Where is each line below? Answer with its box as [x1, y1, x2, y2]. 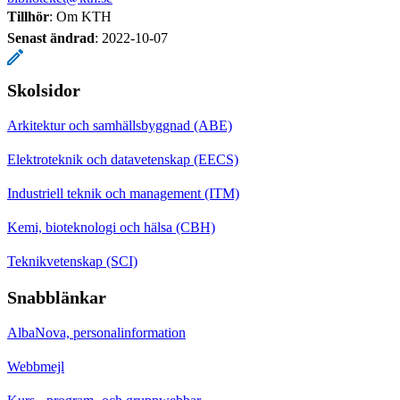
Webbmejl [7, 358, 64, 374]
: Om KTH [49, 8, 112, 24]
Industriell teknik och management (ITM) [7, 185, 239, 201]
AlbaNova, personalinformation [7, 324, 186, 340]
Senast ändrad [7, 29, 95, 46]
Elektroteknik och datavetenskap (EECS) [7, 151, 238, 167]
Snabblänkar [7, 287, 106, 307]
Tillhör [7, 8, 49, 24]
